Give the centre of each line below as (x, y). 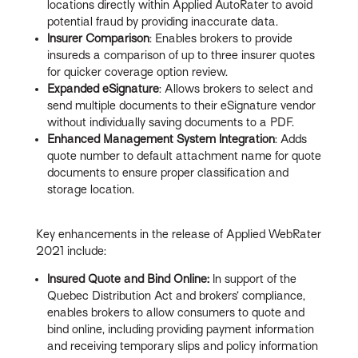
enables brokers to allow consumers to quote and (176, 312)
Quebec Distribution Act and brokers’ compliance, (177, 295)
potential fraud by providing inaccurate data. (163, 21)
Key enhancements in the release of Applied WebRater (179, 234)
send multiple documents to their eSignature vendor (182, 105)
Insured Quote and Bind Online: (130, 278)
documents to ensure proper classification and (168, 172)
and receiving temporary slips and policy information (183, 346)
